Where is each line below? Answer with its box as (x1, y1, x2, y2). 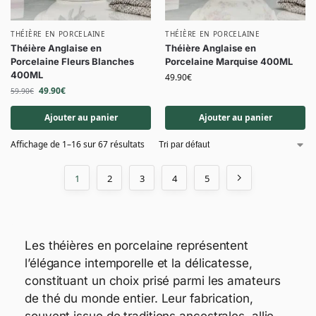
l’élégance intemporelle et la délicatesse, (25, 256, 253, 270)
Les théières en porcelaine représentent (25, 238, 249, 253)
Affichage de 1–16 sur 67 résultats (11, 138, 145, 150)
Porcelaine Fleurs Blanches (11, 56, 134, 67)
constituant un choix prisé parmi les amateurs (25, 274, 281, 288)
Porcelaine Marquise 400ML (165, 56, 293, 67)
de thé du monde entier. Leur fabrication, (25, 291, 253, 305)
